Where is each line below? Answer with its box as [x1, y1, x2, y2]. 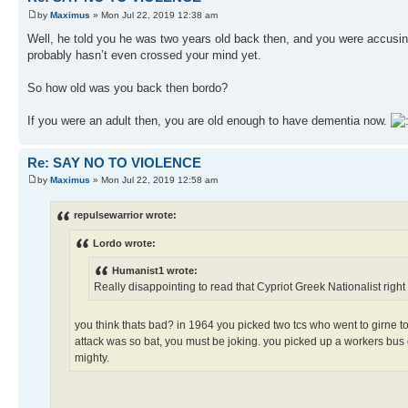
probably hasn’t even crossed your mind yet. [27, 47, 261, 62]
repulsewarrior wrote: [74, 209, 177, 221]
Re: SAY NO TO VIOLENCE [27, 154, 201, 170]
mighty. [75, 351, 109, 364]
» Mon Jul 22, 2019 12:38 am [90, 9, 218, 20]
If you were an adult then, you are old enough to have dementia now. [27, 113, 391, 127]
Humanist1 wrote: [112, 264, 198, 276]
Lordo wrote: [93, 237, 156, 249]
